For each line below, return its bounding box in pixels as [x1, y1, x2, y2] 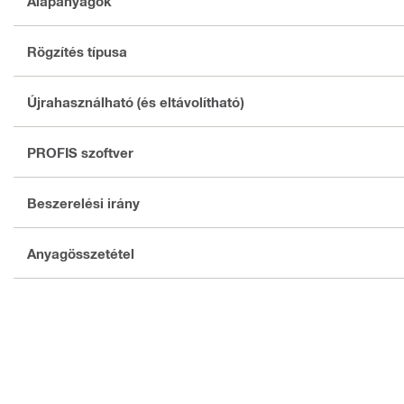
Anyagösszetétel [27, 244, 134, 262]
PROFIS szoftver [27, 143, 133, 161]
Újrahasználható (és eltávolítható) [27, 93, 243, 110]
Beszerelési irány [27, 194, 140, 211]
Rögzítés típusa [27, 42, 127, 60]
